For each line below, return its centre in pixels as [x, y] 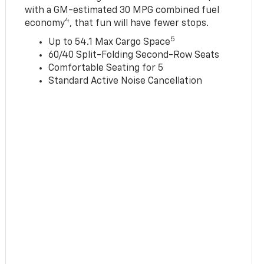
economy [45, 24]
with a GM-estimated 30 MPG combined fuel [122, 11]
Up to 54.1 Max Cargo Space [110, 43]
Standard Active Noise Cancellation [126, 82]
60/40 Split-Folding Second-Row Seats [134, 56]
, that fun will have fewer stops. [139, 24]
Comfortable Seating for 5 [106, 69]
